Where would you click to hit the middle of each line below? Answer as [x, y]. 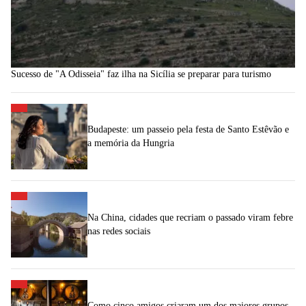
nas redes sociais [119, 231]
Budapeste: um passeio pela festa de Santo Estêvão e [188, 129]
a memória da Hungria [131, 143]
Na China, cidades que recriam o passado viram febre [190, 217]
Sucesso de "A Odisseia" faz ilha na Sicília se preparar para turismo [141, 74]
